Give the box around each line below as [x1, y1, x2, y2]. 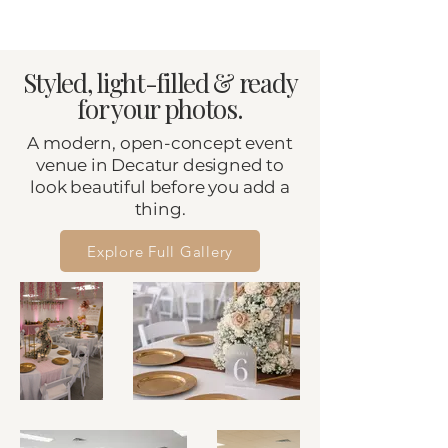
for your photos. [77, 91, 243, 126]
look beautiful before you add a [30, 177, 290, 197]
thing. [134, 199, 186, 219]
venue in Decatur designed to [35, 155, 285, 175]
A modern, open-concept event [27, 133, 293, 153]
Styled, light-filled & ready [22, 65, 298, 100]
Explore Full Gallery [87, 241, 233, 261]
